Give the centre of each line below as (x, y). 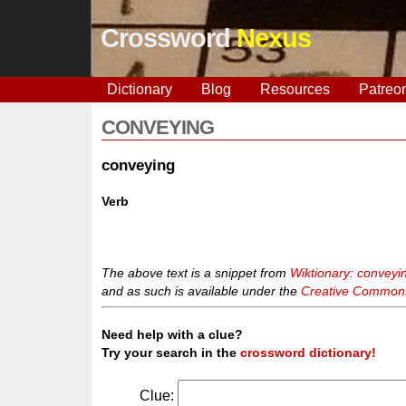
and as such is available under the (202, 291)
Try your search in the (171, 353)
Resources (295, 89)
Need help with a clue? (173, 335)
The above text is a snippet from (196, 273)
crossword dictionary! (309, 353)
